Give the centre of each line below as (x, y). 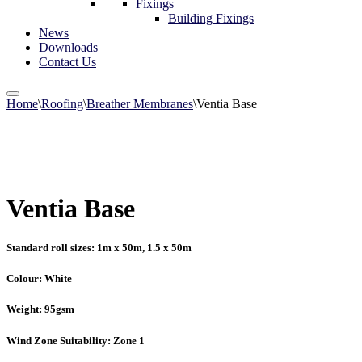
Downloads (68, 47)
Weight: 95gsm (40, 309)
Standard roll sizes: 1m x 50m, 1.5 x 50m (99, 248)
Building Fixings (211, 18)
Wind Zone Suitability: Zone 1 (76, 340)
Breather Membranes (140, 103)
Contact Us (67, 61)
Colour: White (39, 279)
